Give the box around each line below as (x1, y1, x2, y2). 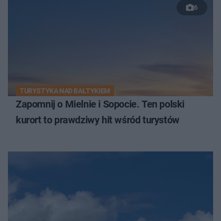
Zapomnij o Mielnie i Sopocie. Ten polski (16, 98, 184, 110)
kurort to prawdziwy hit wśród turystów (16, 113, 180, 126)
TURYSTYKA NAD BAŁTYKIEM (20, 86, 110, 95)
